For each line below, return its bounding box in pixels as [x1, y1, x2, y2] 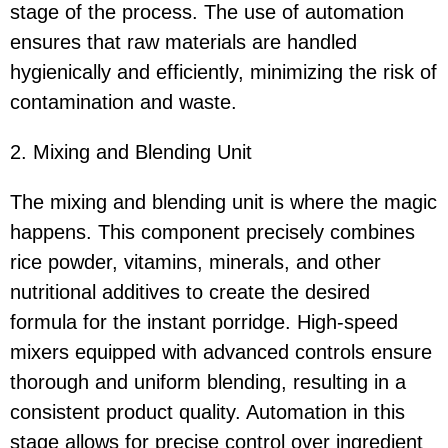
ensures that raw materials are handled [10, 31, 357, 54]
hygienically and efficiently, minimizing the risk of [10, 61, 437, 84]
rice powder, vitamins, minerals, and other [10, 251, 381, 274]
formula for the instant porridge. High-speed [10, 311, 398, 334]
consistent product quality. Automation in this [10, 401, 405, 424]
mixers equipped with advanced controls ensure [10, 341, 432, 364]
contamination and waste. [10, 91, 237, 114]
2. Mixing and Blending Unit [10, 141, 252, 164]
